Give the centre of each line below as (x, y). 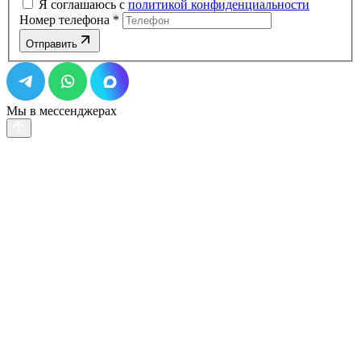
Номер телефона (66, 19)
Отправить (52, 44)
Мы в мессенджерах (62, 110)
